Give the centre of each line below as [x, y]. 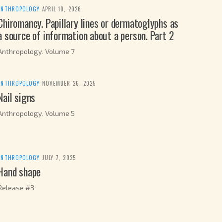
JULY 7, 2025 [59, 158]
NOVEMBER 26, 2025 [69, 83]
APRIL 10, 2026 [62, 9]
